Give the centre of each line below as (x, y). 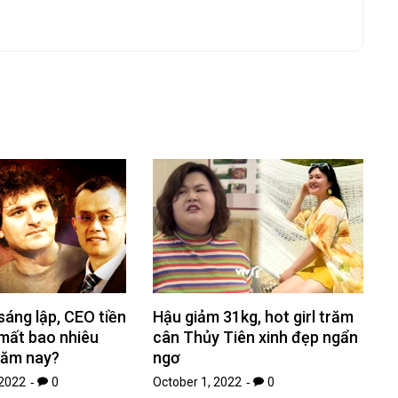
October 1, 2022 (198, 382)
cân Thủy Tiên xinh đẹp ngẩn (256, 338)
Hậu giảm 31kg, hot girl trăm (254, 317)
